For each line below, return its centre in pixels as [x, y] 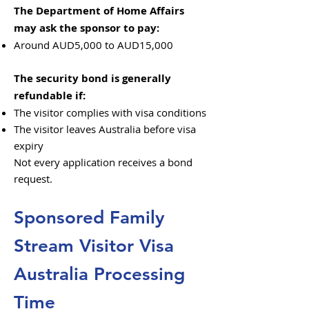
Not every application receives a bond [103, 162]
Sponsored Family [89, 218]
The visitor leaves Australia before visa [105, 129]
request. [33, 179]
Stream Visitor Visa [94, 246]
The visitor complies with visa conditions [110, 112]
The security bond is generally [92, 78]
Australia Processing [99, 274]
